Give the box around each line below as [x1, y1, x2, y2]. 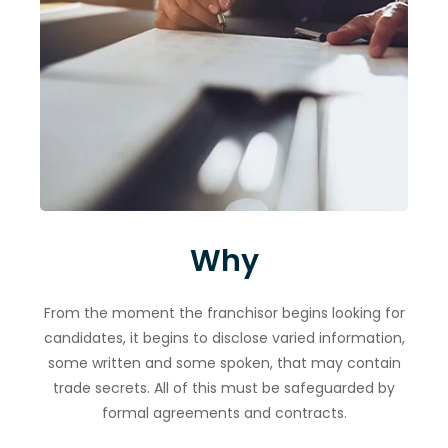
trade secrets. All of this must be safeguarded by [53, 377, 395, 398]
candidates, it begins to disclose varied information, [43, 327, 405, 348]
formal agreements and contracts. [101, 402, 347, 423]
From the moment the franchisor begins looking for [43, 302, 405, 323]
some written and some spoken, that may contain [47, 352, 401, 373]
